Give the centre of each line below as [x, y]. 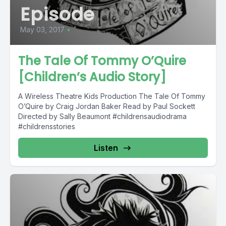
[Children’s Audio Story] [92, 77]
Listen [106, 148]
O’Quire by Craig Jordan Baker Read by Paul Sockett [107, 106]
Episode [58, 15]
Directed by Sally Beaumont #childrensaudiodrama [102, 117]
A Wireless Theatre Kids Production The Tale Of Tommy [112, 96]
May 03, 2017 [42, 30]
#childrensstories [47, 127]
